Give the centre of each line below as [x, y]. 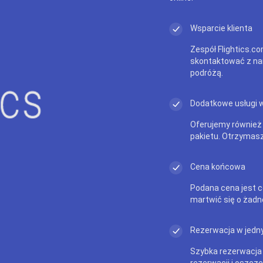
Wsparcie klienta [221, 28]
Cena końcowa [218, 166]
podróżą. [207, 73]
